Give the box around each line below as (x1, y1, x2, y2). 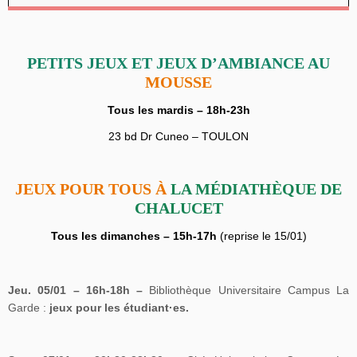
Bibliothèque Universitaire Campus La (149, 284, 349, 297)
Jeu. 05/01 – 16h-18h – (8, 284, 150, 297)
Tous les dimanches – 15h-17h (50, 229, 220, 243)
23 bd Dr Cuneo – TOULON (108, 130, 249, 143)
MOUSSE (145, 73, 212, 92)
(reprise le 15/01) (219, 229, 307, 243)
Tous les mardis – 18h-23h (107, 104, 250, 117)
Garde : (8, 301, 46, 315)
